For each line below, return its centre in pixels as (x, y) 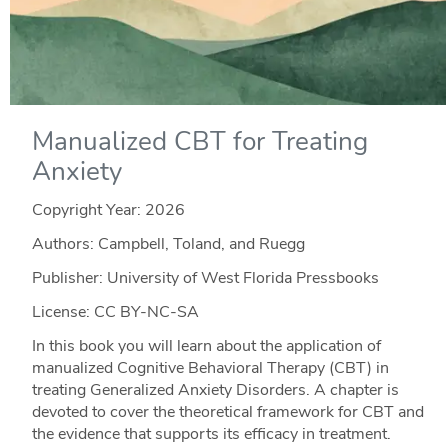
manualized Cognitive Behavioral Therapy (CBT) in (210, 368)
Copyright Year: (88, 210)
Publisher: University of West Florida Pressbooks (205, 278)
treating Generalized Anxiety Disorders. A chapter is (215, 390)
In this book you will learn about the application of (206, 346)
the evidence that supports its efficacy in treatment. (211, 434)
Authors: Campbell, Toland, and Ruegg (168, 244)
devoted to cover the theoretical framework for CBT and (227, 412)
